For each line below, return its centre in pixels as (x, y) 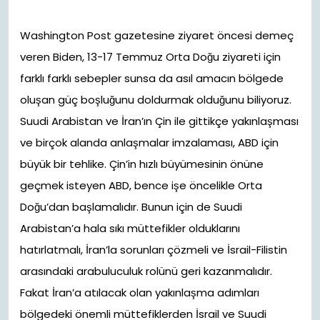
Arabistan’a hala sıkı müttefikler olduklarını (130, 228)
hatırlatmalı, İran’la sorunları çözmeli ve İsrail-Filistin (154, 250)
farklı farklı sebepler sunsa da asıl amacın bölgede (152, 78)
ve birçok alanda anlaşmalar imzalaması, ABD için (149, 142)
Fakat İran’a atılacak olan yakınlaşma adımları (140, 292)
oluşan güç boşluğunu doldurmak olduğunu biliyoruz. (156, 100)
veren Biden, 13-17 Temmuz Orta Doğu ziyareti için (150, 57)
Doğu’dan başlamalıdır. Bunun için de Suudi (131, 207)
